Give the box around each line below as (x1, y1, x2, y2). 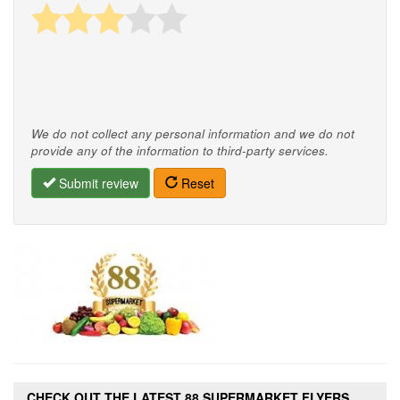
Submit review (55, 173, 138, 192)
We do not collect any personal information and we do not (31, 124, 354, 142)
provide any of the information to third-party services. (31, 141, 329, 159)
